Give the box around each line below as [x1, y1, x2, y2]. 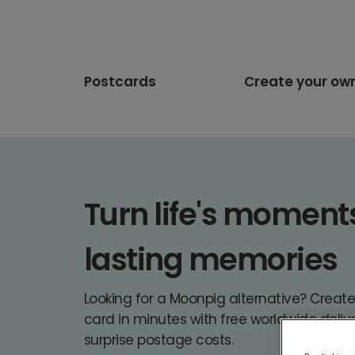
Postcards [84, 72, 156, 91]
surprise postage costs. [84, 330, 234, 349]
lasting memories [84, 238, 338, 281]
